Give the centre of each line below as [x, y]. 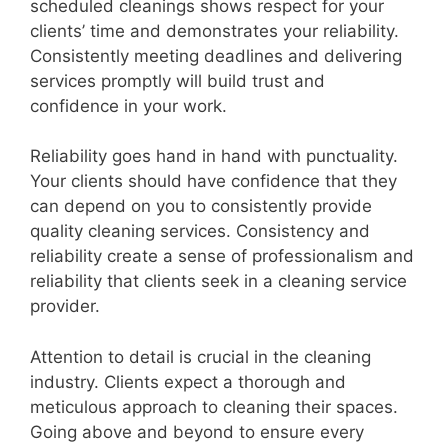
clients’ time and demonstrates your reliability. [214, 30]
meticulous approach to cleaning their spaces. [214, 406]
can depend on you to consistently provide [201, 206]
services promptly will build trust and [177, 80]
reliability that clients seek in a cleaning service [218, 281]
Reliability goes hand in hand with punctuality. [214, 156]
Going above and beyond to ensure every [197, 431]
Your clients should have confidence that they [213, 181]
